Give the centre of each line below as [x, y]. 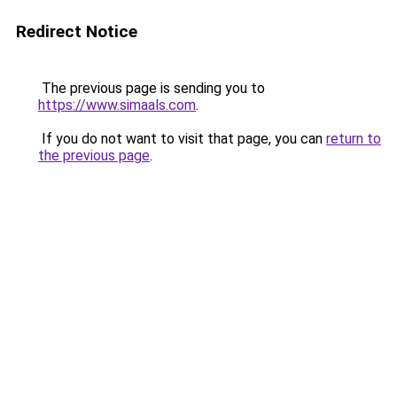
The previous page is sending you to [152, 88]
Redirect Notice [77, 31]
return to [354, 139]
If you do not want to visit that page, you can [182, 139]
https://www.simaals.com [117, 105]
